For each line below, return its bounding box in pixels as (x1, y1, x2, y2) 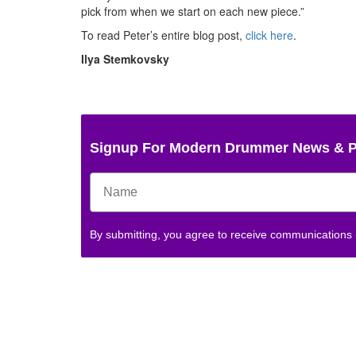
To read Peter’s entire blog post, (81, 27, 246, 44)
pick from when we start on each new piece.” (81, 3, 304, 20)
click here (246, 27, 293, 44)
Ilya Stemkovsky (81, 51, 169, 68)
